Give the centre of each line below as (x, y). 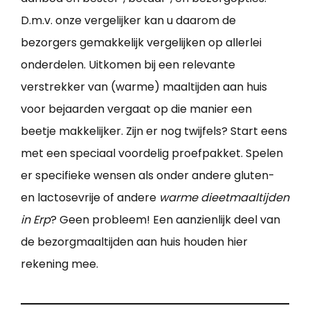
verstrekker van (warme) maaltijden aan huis (144, 86)
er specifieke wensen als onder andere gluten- (148, 175)
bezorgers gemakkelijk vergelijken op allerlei (141, 42)
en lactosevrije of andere (90, 197)
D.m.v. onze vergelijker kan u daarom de (128, 20)
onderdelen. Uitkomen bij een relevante (128, 64)
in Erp (36, 219)
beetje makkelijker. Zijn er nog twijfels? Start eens (154, 131)
